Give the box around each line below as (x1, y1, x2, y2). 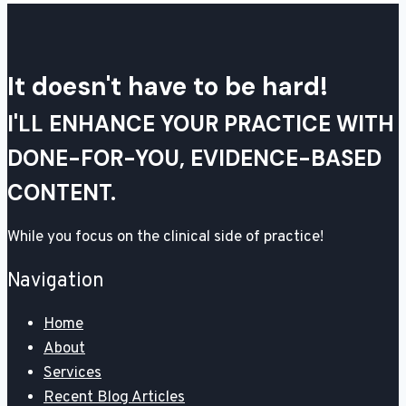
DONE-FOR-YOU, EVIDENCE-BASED (7, 144, 382, 173)
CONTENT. (7, 179, 116, 208)
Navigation (7, 269, 104, 295)
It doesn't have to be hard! (7, 70, 328, 104)
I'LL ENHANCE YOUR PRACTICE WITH (7, 110, 394, 139)
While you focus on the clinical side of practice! (7, 227, 324, 248)
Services (43, 363, 101, 384)
